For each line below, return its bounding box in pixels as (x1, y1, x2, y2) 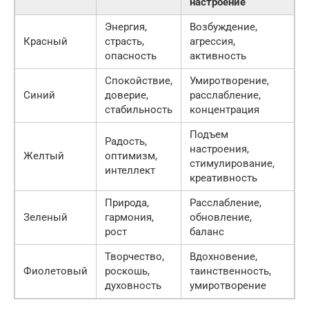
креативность (190, 171, 257, 184)
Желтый (23, 149, 64, 162)
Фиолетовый (23, 264, 88, 277)
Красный (23, 34, 68, 48)
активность (190, 49, 246, 62)
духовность (105, 279, 161, 292)
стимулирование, (190, 157, 275, 170)
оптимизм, (105, 149, 157, 162)
